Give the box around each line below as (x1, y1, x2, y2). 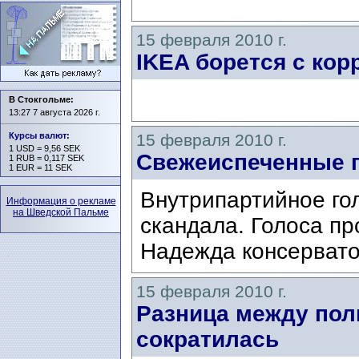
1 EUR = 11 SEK (9, 163, 72, 172)
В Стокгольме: (9, 95, 74, 104)
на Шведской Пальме (13, 207, 109, 218)
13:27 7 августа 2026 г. (9, 107, 100, 117)
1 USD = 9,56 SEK (9, 143, 80, 153)
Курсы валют (9, 131, 67, 140)
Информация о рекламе (6, 196, 116, 207)
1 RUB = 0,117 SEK (9, 153, 84, 163)
